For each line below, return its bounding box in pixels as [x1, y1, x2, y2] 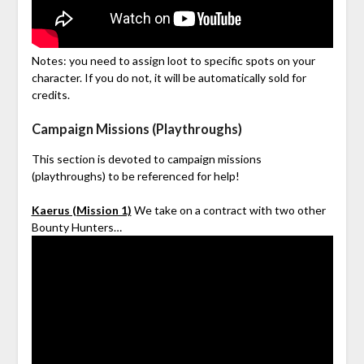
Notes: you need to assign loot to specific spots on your [31, 54, 315, 68]
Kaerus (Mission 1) [31, 203, 132, 218]
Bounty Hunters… [31, 220, 122, 235]
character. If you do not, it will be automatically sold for [31, 71, 306, 85]
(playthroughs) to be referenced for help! [31, 169, 240, 184]
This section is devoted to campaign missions [31, 152, 262, 167]
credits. [31, 88, 70, 102]
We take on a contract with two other [131, 203, 326, 218]
